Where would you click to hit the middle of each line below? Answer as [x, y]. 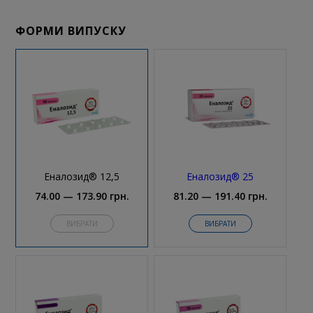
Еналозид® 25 [220, 177]
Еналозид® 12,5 [82, 177]
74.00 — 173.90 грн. [82, 196]
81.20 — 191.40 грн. [220, 196]
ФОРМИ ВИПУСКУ [71, 31]
